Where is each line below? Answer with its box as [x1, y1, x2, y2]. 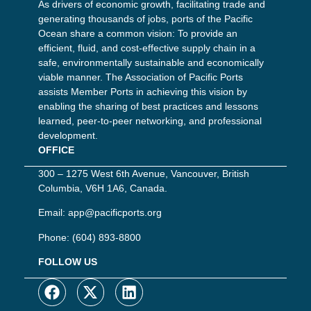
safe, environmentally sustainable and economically [38, 56, 264, 68]
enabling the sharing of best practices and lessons [38, 100, 258, 112]
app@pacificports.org [68, 207, 162, 219]
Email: [38, 207, 68, 219]
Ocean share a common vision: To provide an [38, 27, 237, 39]
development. [38, 129, 98, 141]
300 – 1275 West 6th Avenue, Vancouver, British [38, 167, 249, 179]
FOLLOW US [38, 256, 97, 268]
